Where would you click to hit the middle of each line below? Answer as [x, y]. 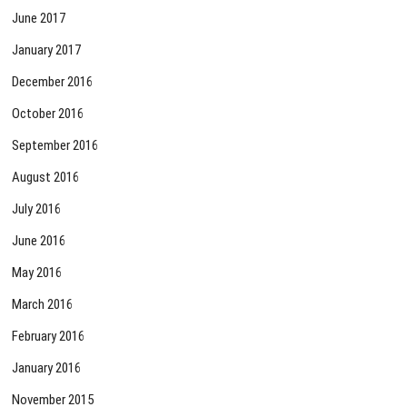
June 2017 [39, 19]
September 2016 [55, 146]
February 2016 [49, 337]
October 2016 [48, 114]
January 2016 [47, 368]
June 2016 [39, 241]
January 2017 [47, 50]
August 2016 [46, 178]
